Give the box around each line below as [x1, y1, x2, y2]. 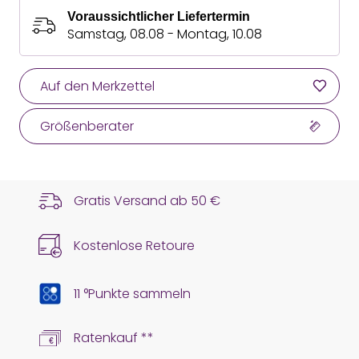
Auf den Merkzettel [40, 76, 155, 95]
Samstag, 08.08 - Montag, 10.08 [67, 24, 262, 43]
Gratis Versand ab [74, 191, 191, 210]
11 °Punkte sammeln [74, 284, 191, 303]
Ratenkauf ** [74, 329, 154, 348]
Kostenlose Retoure [74, 236, 195, 255]
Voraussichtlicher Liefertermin [67, 9, 250, 23]
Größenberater [40, 116, 134, 135]
